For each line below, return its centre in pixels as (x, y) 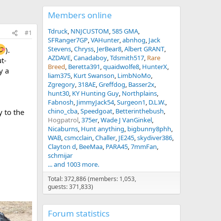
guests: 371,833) (71, 187)
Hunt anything (103, 129)
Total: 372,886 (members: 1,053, (92, 179)
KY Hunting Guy (95, 93)
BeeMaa (91, 147)
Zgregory (61, 84)
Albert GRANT (144, 49)
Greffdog (112, 84)
